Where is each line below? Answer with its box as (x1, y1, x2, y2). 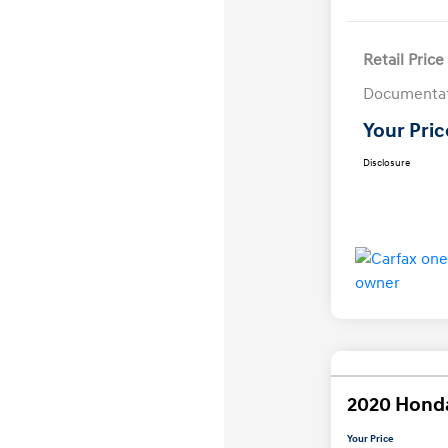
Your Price (346, 433, 394, 446)
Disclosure (362, 157, 410, 170)
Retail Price (362, 50, 444, 71)
